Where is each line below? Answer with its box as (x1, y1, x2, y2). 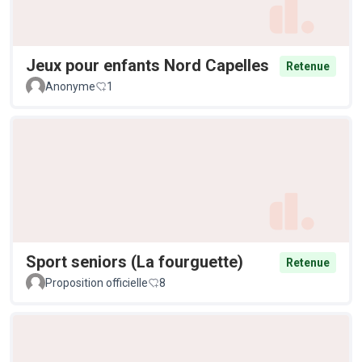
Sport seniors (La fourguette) (26, 252, 243, 272)
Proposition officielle (45, 276, 148, 290)
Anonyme (45, 79, 95, 93)
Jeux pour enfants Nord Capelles (26, 55, 269, 75)
